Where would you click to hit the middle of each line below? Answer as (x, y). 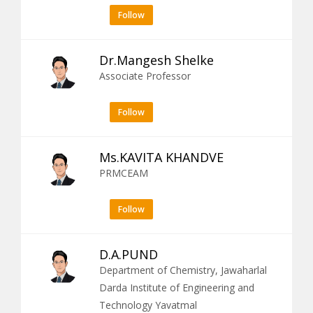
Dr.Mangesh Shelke (156, 60)
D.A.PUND (129, 254)
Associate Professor (145, 75)
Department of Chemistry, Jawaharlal (183, 270)
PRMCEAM (124, 173)
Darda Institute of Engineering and (177, 287)
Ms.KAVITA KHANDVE (161, 157)
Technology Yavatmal (148, 305)
